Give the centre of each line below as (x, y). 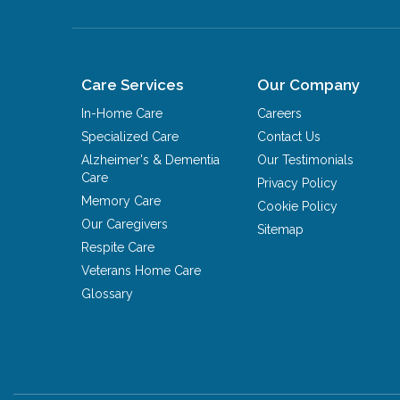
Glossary (108, 293)
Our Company (309, 84)
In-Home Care (122, 113)
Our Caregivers (125, 224)
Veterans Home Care (142, 270)
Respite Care (118, 247)
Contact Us (289, 136)
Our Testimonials (306, 159)
